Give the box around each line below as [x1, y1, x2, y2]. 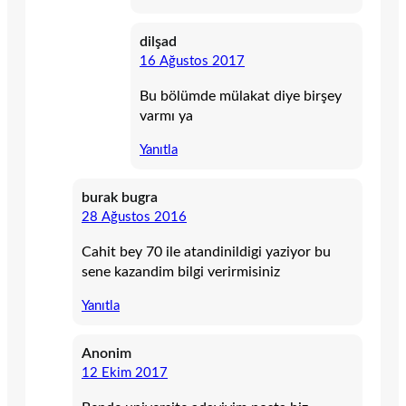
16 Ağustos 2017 [140, 54, 245, 68]
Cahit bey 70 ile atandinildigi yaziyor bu [82, 245, 331, 259]
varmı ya [140, 109, 193, 123]
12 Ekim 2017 [82, 366, 168, 380]
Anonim [82, 346, 131, 361]
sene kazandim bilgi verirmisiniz [82, 265, 280, 279]
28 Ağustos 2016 [82, 210, 187, 224]
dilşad [140, 34, 177, 49]
